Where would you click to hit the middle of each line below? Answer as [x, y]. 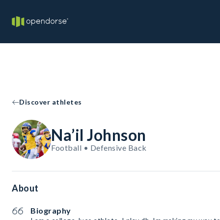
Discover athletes [51, 102]
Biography [51, 210]
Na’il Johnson [99, 135]
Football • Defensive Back [99, 148]
